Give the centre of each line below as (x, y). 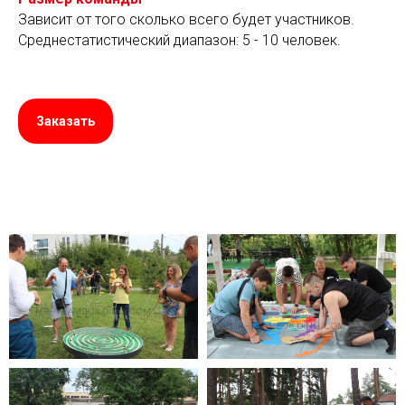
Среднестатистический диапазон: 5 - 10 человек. (179, 40)
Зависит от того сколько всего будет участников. (186, 19)
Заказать (66, 121)
